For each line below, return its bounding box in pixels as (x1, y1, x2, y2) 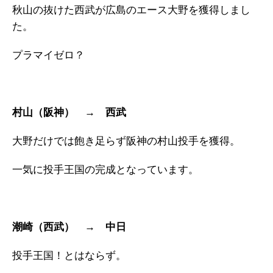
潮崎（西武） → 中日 (12, 221, 126, 233)
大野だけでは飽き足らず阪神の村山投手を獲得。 (12, 135, 240, 147)
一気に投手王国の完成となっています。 (12, 164, 199, 176)
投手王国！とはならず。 (12, 250, 126, 262)
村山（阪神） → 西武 (12, 107, 126, 119)
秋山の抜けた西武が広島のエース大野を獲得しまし (12, 4, 250, 16)
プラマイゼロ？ (12, 49, 85, 62)
